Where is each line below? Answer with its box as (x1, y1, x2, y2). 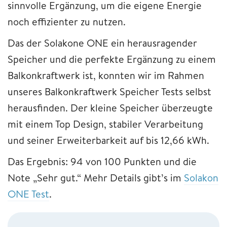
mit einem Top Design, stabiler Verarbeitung (8, 117, 203, 131)
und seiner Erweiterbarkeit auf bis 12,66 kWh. (8, 133, 212, 147)
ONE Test (8, 187, 49, 201)
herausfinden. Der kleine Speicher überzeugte (8, 101, 213, 115)
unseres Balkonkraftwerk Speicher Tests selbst (8, 85, 211, 99)
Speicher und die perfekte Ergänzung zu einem (8, 52, 216, 66)
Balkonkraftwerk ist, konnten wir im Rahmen (8, 68, 204, 83)
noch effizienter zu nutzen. (8, 15, 126, 29)
